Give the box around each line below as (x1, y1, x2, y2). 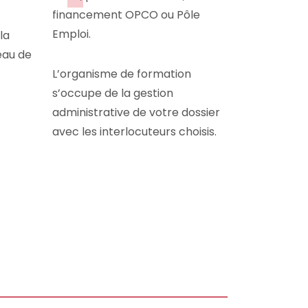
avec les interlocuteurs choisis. (52, 124, 217, 140)
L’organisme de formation (52, 66, 191, 82)
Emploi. (52, 26, 91, 42)
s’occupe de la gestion (52, 85, 173, 101)
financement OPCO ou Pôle (52, 7, 200, 23)
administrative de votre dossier (52, 104, 220, 120)
